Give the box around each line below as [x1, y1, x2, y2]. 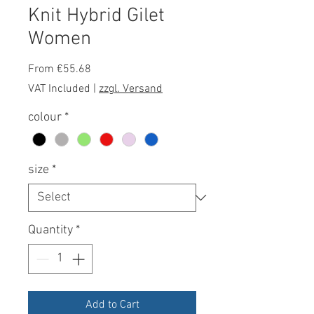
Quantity [28, 222, 73, 238]
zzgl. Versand [99, 81, 163, 96]
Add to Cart [85, 297, 139, 312]
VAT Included [28, 81, 90, 96]
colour [28, 109, 62, 125]
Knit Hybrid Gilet [28, 4, 165, 28]
